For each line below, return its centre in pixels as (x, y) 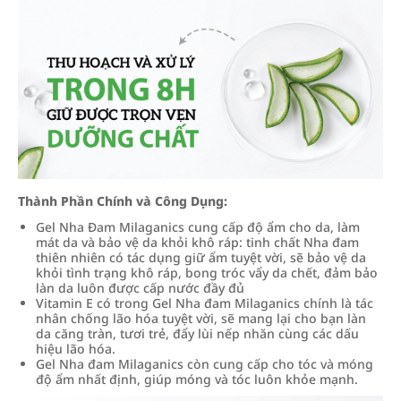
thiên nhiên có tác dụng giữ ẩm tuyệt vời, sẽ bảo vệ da (201, 257)
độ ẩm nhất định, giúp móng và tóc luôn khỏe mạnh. (197, 379)
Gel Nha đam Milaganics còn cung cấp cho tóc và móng (205, 364)
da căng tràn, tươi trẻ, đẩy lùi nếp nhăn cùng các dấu (197, 333)
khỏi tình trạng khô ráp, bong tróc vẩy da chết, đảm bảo (207, 273)
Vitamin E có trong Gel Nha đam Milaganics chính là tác (205, 303)
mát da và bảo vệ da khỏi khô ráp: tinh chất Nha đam (197, 242)
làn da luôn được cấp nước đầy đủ (140, 288)
